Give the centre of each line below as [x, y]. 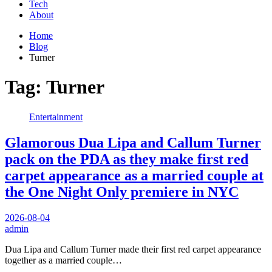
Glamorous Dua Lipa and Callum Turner [133, 142]
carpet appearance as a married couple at [134, 175]
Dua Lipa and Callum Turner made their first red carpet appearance [133, 249]
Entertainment [56, 117]
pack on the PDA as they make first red [127, 159]
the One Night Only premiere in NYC [122, 192]
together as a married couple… [63, 260]
